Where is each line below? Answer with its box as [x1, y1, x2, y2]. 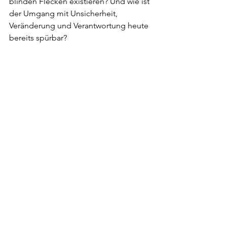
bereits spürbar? [9, 33, 67, 43]
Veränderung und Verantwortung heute [9, 21, 150, 31]
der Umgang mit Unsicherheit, [9, 9, 120, 19]
